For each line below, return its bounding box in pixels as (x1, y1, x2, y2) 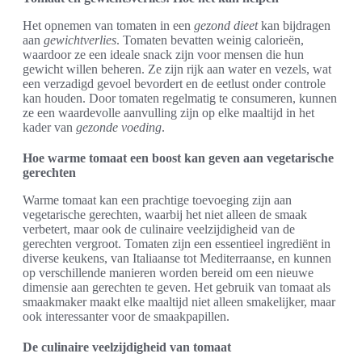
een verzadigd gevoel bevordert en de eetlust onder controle (23, 76, 326, 90)
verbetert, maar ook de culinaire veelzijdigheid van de (23, 221, 295, 236)
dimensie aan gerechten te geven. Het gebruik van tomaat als (23, 280, 330, 294)
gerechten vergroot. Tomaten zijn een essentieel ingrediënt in (23, 236, 330, 250)
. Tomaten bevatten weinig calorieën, (116, 32, 304, 47)
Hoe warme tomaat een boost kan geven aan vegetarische (23, 150, 334, 165)
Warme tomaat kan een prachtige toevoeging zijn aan (23, 192, 292, 207)
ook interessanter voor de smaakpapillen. (23, 309, 229, 323)
